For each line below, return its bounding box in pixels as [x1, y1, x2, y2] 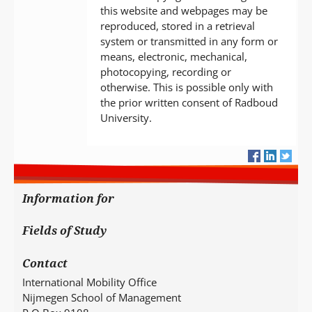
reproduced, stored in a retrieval [100, 19, 256, 33]
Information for [22, 191, 115, 207]
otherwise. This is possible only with [100, 80, 274, 95]
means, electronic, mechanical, [100, 49, 248, 64]
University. [100, 111, 153, 125]
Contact [22, 255, 68, 271]
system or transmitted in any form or [100, 34, 279, 49]
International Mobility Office [22, 274, 157, 289]
